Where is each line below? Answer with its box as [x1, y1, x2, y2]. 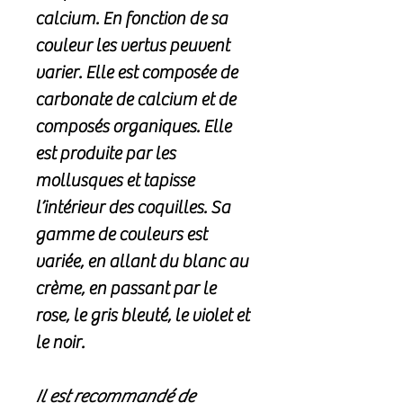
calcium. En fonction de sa [35, 8, 228, 30]
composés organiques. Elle [35, 116, 231, 138]
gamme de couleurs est [35, 224, 207, 246]
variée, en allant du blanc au [35, 251, 248, 273]
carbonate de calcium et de [35, 89, 236, 111]
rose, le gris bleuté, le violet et [35, 305, 249, 327]
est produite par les [35, 143, 175, 165]
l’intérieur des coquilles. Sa [35, 197, 230, 219]
